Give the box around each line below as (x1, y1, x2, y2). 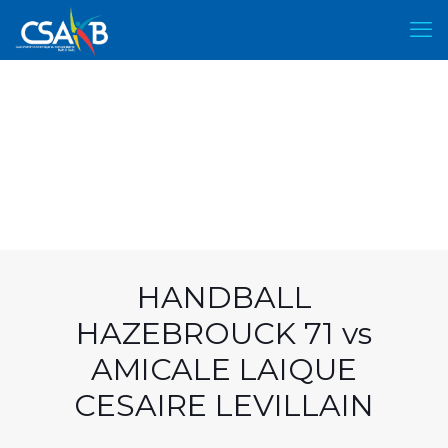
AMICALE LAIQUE (91, 351, 357, 388)
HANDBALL (136, 279, 312, 316)
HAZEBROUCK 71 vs (76, 315, 372, 352)
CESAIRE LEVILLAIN (74, 387, 374, 424)
